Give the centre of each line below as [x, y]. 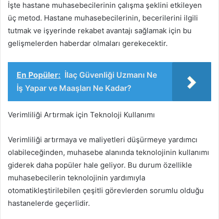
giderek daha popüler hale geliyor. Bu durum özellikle [100, 165]
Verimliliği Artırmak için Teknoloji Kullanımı [81, 114]
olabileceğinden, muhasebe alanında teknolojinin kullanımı [109, 152]
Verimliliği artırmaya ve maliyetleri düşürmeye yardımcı [103, 139]
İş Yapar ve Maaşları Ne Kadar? [74, 88]
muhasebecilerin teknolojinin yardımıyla [77, 177]
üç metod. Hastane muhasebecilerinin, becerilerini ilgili [103, 18]
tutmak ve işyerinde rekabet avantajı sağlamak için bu [100, 30]
